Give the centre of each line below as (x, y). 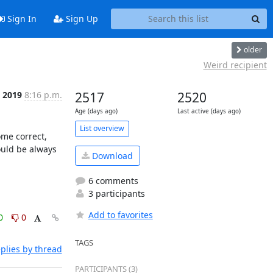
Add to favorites (120, 215)
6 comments (112, 181)
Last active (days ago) (209, 111)
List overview (102, 128)
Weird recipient (235, 65)
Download (111, 155)
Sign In (20, 19)
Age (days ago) (96, 111)
